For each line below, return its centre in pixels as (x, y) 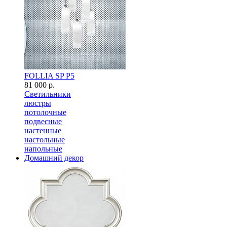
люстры (38, 103)
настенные (43, 130)
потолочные (45, 112)
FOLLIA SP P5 (49, 76)
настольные (45, 140)
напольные (43, 149)
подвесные (43, 121)
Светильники (48, 94)
